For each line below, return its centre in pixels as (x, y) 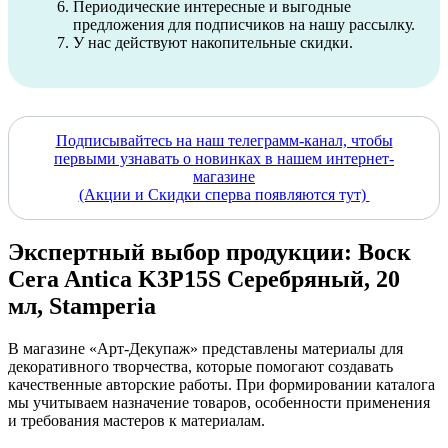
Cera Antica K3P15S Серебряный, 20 (204, 279)
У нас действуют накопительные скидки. (213, 42)
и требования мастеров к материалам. (136, 421)
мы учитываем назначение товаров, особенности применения (219, 403)
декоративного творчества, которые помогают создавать (200, 367)
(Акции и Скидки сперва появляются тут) (224, 194)
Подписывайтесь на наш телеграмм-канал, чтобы (224, 140)
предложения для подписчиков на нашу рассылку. (244, 24)
